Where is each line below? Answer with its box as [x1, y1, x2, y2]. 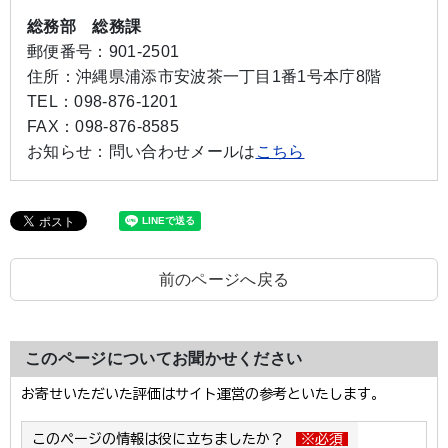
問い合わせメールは [108, 143, 256, 160]
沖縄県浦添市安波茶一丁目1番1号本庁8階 [75, 68, 382, 85]
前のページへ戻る [158, 271, 290, 288]
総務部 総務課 [27, 18, 142, 35]
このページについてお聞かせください [25, 350, 303, 367]
